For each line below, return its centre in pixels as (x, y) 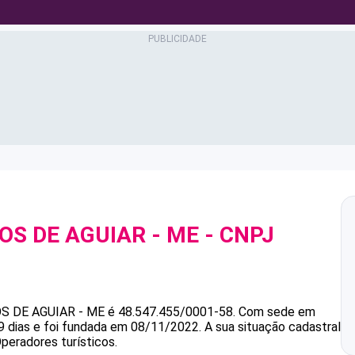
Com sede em (277, 312)
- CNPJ (237, 235)
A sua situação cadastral (271, 327)
